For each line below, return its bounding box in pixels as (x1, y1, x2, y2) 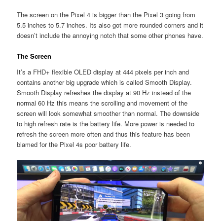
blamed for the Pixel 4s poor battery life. (17, 139, 132, 149)
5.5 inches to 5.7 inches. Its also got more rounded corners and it (17, 20, 204, 30)
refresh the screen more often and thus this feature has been (17, 129, 190, 139)
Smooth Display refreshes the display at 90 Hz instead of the (17, 87, 191, 97)
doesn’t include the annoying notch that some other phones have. (17, 31, 204, 40)
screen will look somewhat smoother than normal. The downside (17, 108, 200, 118)
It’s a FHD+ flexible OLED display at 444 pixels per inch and (17, 67, 189, 76)
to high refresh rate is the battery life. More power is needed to (17, 118, 195, 128)
